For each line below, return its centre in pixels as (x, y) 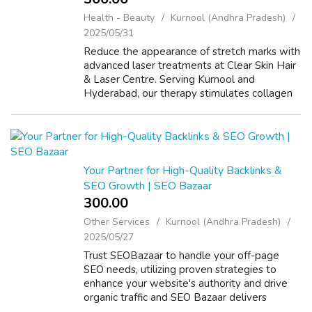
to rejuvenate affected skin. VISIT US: (171, 107)
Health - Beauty (119, 18)
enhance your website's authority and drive (186, 283)
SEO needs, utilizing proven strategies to (180, 270)
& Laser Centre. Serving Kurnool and (169, 79)
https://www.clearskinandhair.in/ (158, 121)
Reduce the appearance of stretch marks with (192, 52)
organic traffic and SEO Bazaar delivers (175, 297)
